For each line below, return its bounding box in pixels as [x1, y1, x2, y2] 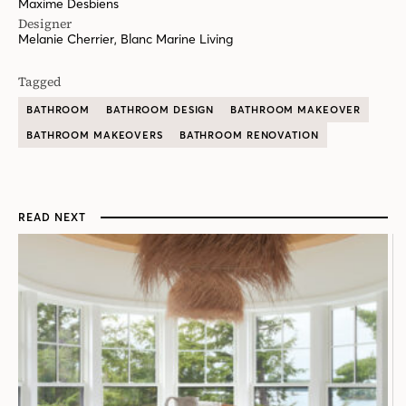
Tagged [18, 72, 62, 92]
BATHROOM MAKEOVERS [26, 129, 163, 142]
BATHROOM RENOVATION [179, 129, 319, 142]
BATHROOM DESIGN [106, 103, 215, 117]
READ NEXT [18, 210, 86, 225]
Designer [18, 14, 72, 34]
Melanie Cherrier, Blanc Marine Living [18, 31, 233, 48]
